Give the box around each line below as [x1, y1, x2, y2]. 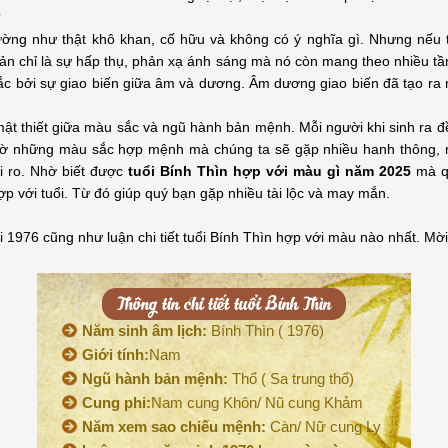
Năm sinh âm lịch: [82, 322, 207, 339]
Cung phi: [82, 394, 151, 411]
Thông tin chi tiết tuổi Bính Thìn [117, 292, 331, 315]
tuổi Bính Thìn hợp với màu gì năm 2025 [128, 163, 416, 179]
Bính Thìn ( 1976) [207, 322, 324, 339]
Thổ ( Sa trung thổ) [228, 370, 354, 387]
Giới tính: [82, 346, 149, 363]
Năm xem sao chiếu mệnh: [82, 418, 266, 435]
